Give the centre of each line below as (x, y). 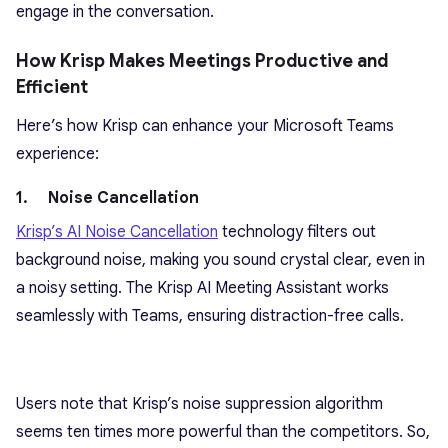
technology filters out (297, 232)
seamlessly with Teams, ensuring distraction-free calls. (210, 316)
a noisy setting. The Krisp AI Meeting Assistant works (202, 288)
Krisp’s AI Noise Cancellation (117, 232)
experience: (57, 154)
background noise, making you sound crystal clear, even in (220, 260)
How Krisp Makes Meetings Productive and (202, 61)
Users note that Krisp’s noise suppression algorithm (199, 404)
